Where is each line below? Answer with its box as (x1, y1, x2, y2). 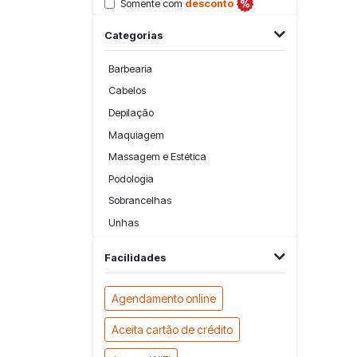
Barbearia (108, 62, 153, 75)
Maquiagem (108, 128, 165, 141)
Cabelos (108, 84, 147, 97)
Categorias (104, 29, 163, 42)
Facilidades (104, 251, 167, 264)
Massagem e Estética (108, 151, 207, 163)
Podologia (108, 172, 155, 185)
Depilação (108, 107, 155, 120)
